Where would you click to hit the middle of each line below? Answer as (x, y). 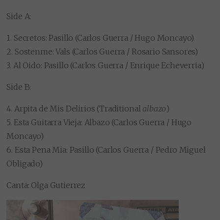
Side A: (19, 16)
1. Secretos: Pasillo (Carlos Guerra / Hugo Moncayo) (100, 38)
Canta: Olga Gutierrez (46, 185)
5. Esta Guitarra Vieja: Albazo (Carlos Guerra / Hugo (99, 122)
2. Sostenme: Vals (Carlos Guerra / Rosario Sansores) (102, 51)
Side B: (19, 87)
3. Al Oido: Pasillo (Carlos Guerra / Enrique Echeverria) (105, 65)
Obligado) (25, 163)
